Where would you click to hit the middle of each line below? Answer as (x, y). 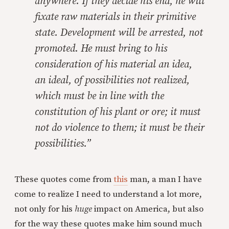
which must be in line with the (99, 96)
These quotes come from (64, 179)
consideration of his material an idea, (113, 65)
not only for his (44, 209)
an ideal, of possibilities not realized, (112, 81)
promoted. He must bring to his (101, 49)
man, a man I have (165, 179)
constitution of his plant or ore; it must (118, 112)
